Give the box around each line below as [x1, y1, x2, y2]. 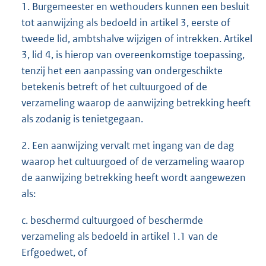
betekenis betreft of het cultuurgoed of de [21, 80, 207, 94]
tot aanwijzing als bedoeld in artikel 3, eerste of [21, 16, 230, 30]
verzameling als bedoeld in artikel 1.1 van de [21, 230, 218, 243]
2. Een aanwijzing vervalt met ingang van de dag [21, 139, 234, 153]
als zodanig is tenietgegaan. [21, 112, 143, 126]
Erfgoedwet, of [21, 246, 87, 259]
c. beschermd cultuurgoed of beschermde [21, 214, 203, 227]
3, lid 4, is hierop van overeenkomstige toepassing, [21, 48, 245, 62]
